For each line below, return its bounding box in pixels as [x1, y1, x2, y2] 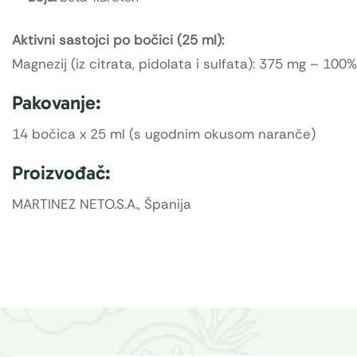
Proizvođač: [12, 161, 111, 185]
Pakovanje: [12, 91, 101, 115]
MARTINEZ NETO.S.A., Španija [12, 195, 191, 214]
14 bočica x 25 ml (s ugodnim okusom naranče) [12, 125, 316, 143]
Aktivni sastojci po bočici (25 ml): [12, 31, 224, 49]
